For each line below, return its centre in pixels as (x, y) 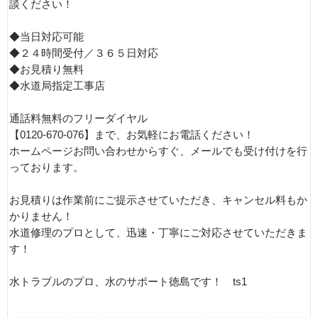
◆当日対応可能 (46, 37)
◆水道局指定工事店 (57, 86)
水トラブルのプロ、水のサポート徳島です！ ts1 (128, 282)
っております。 (46, 168)
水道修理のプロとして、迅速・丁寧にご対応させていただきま (158, 233)
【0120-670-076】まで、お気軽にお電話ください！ (132, 135)
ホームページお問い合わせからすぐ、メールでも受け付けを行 (158, 151)
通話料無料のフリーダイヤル (78, 119)
